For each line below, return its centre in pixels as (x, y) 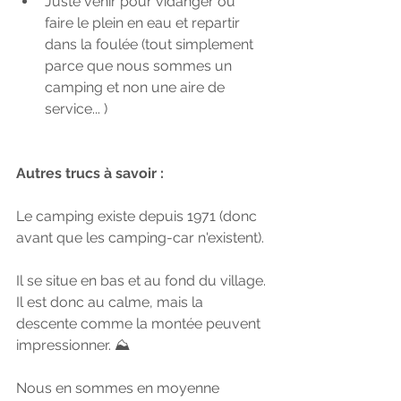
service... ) (76, 109)
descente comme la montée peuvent (140, 324)
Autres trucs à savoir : (90, 173)
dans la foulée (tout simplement (151, 44)
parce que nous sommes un (140, 66)
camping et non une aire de (137, 87)
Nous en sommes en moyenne (119, 388)
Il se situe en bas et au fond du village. (141, 281)
